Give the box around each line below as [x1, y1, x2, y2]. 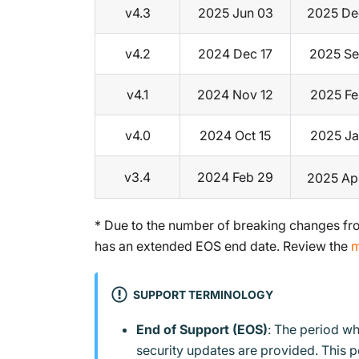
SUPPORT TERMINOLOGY [132, 287, 273, 301]
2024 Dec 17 [198, 46, 272, 63]
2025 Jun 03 [197, 5, 273, 22]
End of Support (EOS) [136, 321, 268, 337]
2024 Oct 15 [200, 127, 271, 144]
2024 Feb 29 [197, 169, 273, 186]
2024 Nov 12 [197, 87, 273, 103]
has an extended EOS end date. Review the [95, 238, 351, 255]
